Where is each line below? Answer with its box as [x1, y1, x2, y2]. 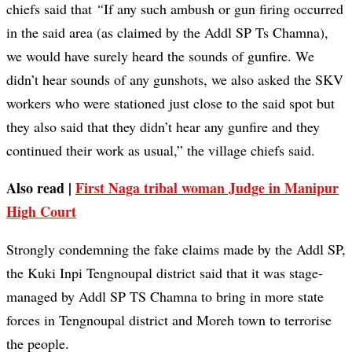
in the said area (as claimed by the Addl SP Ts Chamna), [6, 23, 328, 42]
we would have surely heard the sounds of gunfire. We [6, 46, 314, 66]
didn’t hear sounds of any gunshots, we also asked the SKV [6, 70, 343, 90]
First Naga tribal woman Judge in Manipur [75, 178, 339, 199]
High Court [6, 201, 76, 222]
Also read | [6, 178, 71, 199]
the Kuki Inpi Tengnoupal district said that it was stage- [6, 263, 323, 283]
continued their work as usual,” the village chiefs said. [6, 141, 315, 160]
